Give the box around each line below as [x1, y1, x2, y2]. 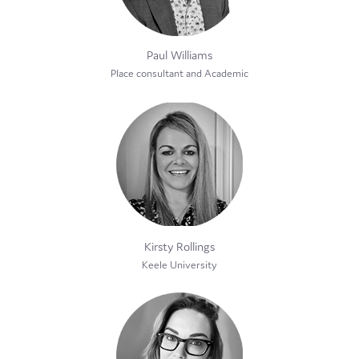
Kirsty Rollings [144, 238, 215, 254]
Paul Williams [147, 46, 212, 63]
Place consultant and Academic [111, 66, 248, 80]
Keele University [142, 257, 217, 272]
